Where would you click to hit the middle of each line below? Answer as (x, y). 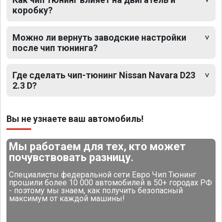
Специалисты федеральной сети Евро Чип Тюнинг (103, 174)
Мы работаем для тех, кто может (98, 146)
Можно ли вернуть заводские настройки (99, 37)
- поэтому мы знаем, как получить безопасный (96, 190)
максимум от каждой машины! (67, 198)
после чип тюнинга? (55, 48)
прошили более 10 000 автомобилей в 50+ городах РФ (111, 182)
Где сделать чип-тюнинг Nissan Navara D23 (104, 75)
